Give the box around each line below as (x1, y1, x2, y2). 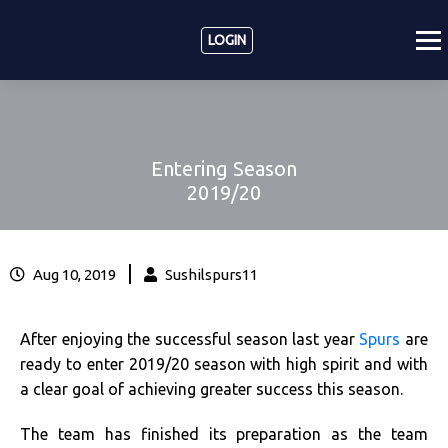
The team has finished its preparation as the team (20, 425, 428, 443)
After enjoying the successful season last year (20, 330, 360, 348)
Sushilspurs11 (162, 266, 258, 283)
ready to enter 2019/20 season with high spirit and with (20, 355, 428, 373)
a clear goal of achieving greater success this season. (20, 380, 403, 398)
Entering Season (151, 157, 297, 181)
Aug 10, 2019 (30, 266, 119, 283)
